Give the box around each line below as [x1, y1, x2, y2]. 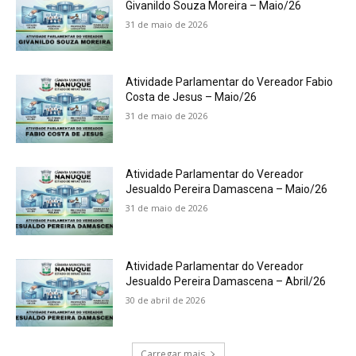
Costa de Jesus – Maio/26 [126, 91, 257, 104]
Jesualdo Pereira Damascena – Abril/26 [126, 274, 327, 288]
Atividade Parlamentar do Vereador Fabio [126, 75, 334, 89]
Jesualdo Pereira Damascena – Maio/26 [126, 183, 328, 196]
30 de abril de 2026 [126, 293, 206, 306]
